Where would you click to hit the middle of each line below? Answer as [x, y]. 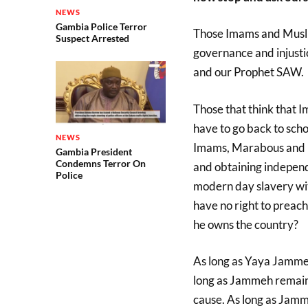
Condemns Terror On [100, 164]
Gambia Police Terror [101, 26]
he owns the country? [245, 224]
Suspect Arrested [92, 38]
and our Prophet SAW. [248, 72]
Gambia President [93, 152]
